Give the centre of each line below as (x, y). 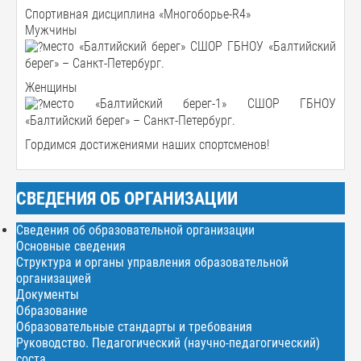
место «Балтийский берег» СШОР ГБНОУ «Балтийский (189, 46)
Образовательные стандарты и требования (134, 326)
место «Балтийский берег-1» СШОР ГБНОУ (189, 103)
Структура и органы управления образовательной (152, 262)
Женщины (51, 87)
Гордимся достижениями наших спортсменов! (147, 144)
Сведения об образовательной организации (135, 230)
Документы (48, 294)
